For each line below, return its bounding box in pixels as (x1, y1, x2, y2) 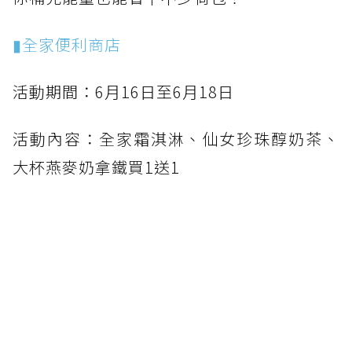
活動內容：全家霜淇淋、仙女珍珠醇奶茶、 (13, 127, 339, 151)
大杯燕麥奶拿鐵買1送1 (13, 156, 180, 179)
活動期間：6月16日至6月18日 (13, 80, 234, 104)
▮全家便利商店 (13, 33, 121, 57)
